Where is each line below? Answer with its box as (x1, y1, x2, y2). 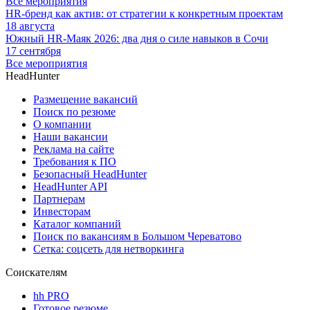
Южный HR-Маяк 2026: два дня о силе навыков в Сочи (6, 33, 268, 45)
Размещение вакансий (33, 93, 138, 106)
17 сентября (6, 45, 61, 57)
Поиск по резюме (33, 106, 116, 118)
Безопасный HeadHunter (33, 168, 147, 181)
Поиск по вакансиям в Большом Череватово (33, 230, 241, 243)
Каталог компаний (33, 218, 121, 230)
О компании (33, 118, 91, 131)
